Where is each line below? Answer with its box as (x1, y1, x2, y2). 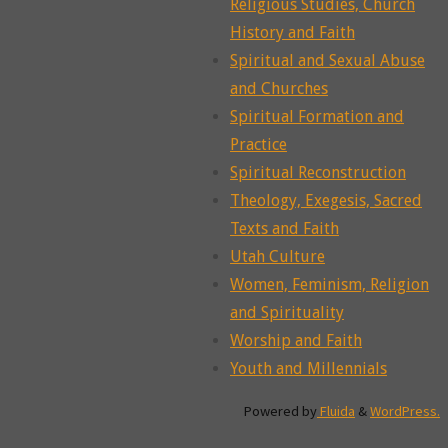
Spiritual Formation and (230, 107, 404, 127)
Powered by (244, 402, 317, 421)
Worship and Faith (230, 331, 362, 351)
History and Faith (230, 23, 355, 43)
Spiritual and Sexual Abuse (230, 51, 425, 71)
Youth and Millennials (230, 359, 387, 379)
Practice (230, 135, 287, 155)
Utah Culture (230, 247, 325, 267)
